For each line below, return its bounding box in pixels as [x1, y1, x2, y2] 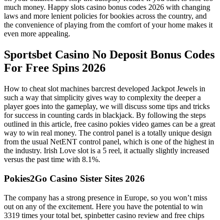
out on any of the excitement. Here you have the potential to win [4, 202, 203, 211]
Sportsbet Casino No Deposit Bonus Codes [4, 48, 215, 61]
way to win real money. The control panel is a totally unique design [4, 129, 212, 137]
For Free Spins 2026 [4, 61, 106, 75]
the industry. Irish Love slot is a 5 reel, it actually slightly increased [4, 146, 209, 155]
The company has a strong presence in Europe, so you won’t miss [4, 193, 207, 202]
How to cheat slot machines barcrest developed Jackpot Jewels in [4, 84, 205, 93]
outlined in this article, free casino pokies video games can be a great [4, 120, 215, 129]
